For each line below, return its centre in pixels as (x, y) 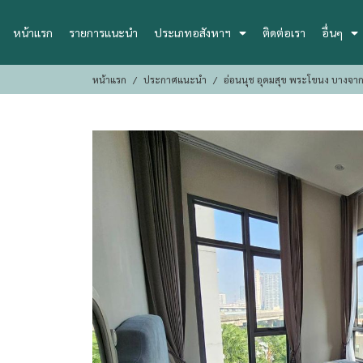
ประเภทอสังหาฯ (192, 32)
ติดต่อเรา (284, 32)
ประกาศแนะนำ (175, 79)
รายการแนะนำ (103, 32)
